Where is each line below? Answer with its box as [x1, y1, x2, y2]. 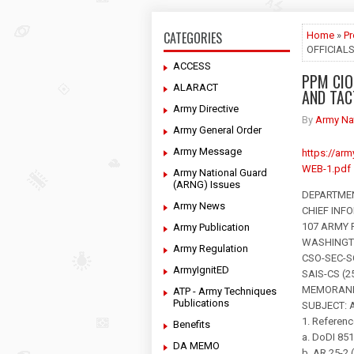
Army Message [173, 145, 242, 157]
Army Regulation [173, 243, 248, 254]
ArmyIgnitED [173, 264, 229, 276]
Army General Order [173, 124, 262, 136]
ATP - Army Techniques [173, 285, 277, 297]
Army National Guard [173, 167, 267, 179]
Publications [173, 297, 229, 309]
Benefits [173, 318, 210, 330]
